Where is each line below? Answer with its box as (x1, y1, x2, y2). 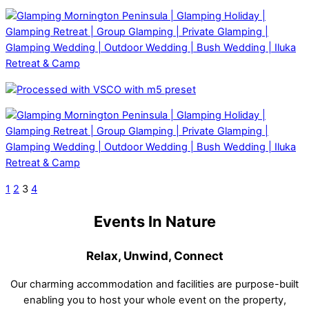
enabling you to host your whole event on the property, (23, 294, 286, 307)
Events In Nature (93, 212, 216, 231)
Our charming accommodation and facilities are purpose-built (10, 278, 299, 291)
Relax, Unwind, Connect (86, 248, 223, 263)
